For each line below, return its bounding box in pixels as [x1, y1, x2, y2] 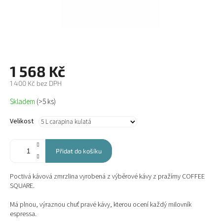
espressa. [10, 209, 37, 220]
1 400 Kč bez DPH [10, 79, 62, 88]
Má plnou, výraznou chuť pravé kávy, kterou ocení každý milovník [10, 200, 191, 210]
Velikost [10, 116, 34, 127]
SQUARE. [10, 181, 35, 191]
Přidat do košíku [56, 147, 102, 155]
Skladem [10, 97, 37, 108]
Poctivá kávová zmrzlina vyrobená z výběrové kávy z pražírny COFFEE [10, 172, 205, 182]
